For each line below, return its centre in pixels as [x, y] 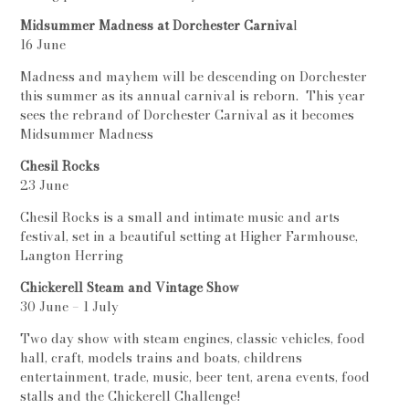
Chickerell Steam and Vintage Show [130, 288]
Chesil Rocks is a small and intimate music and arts [180, 217]
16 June [43, 45]
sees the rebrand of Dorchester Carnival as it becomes [188, 115]
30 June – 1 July [70, 307]
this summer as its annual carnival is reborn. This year [193, 96]
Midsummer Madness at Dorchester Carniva [157, 26]
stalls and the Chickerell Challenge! [131, 396]
